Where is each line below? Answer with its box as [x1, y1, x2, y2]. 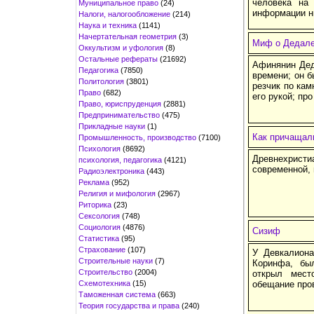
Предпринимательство [78, 110, 160, 119]
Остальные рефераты [78, 54, 158, 63]
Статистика [78, 233, 119, 243]
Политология [78, 76, 124, 86]
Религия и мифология [78, 189, 156, 198]
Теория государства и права [78, 301, 179, 310]
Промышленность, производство [78, 132, 196, 142]
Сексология [78, 211, 120, 220]
